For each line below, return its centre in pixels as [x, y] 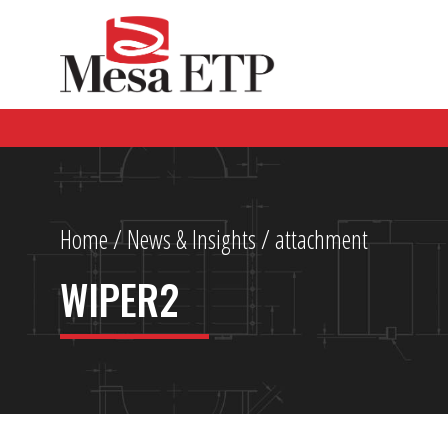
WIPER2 [119, 299]
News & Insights [191, 239]
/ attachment [312, 239]
